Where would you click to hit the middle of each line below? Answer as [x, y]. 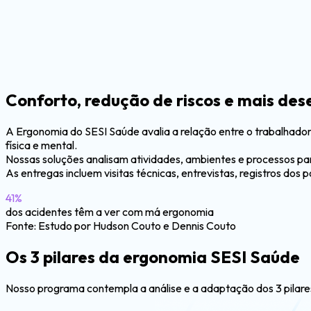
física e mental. [41, 145]
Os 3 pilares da [64, 257]
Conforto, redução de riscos [115, 100]
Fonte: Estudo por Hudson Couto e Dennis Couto [121, 225]
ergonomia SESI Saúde [211, 257]
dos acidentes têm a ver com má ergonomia [110, 211]
